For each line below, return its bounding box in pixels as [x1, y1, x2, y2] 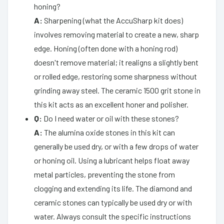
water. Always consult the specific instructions [34, 211, 191, 221]
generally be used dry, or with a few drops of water [34, 141, 198, 151]
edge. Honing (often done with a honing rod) [34, 43, 177, 53]
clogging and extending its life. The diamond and [34, 183, 192, 193]
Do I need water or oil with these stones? [42, 113, 179, 123]
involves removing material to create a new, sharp [34, 29, 199, 39]
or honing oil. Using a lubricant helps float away [34, 155, 189, 165]
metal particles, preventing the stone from [34, 169, 175, 179]
